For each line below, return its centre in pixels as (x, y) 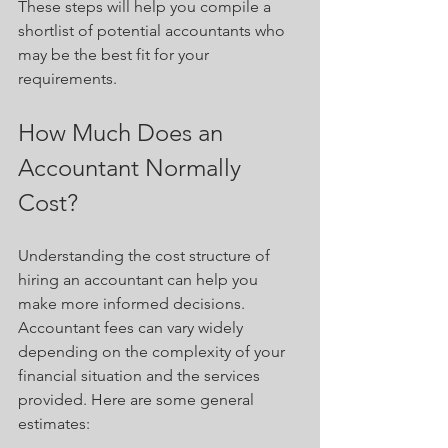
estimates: (54, 424)
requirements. (67, 79)
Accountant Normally (132, 168)
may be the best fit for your (115, 55)
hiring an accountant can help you (140, 280)
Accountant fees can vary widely (132, 328)
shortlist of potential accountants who (153, 31)
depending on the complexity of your (153, 352)
